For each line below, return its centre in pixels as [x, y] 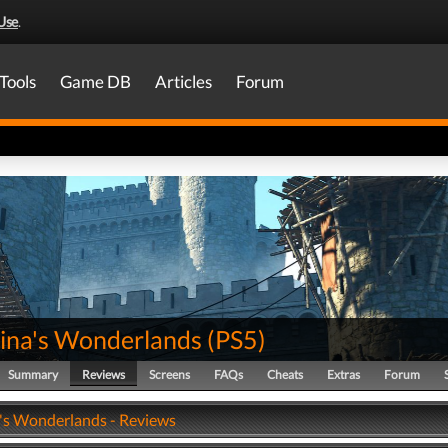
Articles [183, 81]
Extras [343, 374]
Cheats [285, 374]
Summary [33, 374]
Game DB [95, 81]
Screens [169, 374]
